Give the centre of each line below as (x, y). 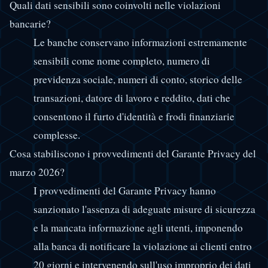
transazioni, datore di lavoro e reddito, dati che (132, 98)
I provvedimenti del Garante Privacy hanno (125, 191)
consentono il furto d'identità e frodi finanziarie (134, 117)
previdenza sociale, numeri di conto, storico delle (138, 80)
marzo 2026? (37, 172)
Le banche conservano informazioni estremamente (140, 42)
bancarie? (30, 24)
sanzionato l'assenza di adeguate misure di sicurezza (144, 209)
